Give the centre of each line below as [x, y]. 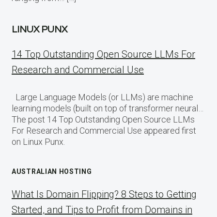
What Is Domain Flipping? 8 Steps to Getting [104, 194]
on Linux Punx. [38, 141]
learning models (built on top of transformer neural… [108, 108]
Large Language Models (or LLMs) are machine [102, 97]
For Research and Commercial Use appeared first [104, 130]
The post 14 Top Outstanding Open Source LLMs [103, 119]
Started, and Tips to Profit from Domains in [102, 209]
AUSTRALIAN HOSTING [52, 171]
